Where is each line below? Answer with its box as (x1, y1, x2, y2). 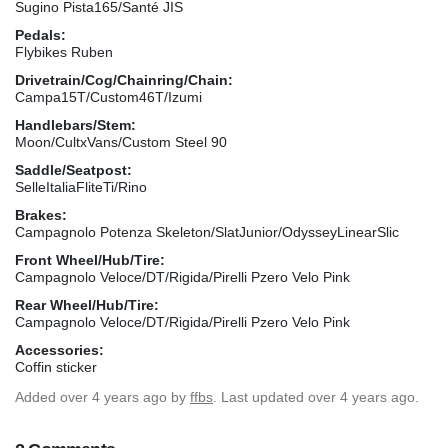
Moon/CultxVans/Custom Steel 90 (15, 133, 227, 150)
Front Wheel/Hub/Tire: (15, 251, 165, 268)
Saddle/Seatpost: (15, 161, 132, 178)
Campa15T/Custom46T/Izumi (15, 88, 202, 105)
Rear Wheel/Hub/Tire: (15, 296, 159, 313)
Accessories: (15, 341, 104, 358)
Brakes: (15, 206, 67, 223)
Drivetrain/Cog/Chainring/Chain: (15, 71, 233, 88)
